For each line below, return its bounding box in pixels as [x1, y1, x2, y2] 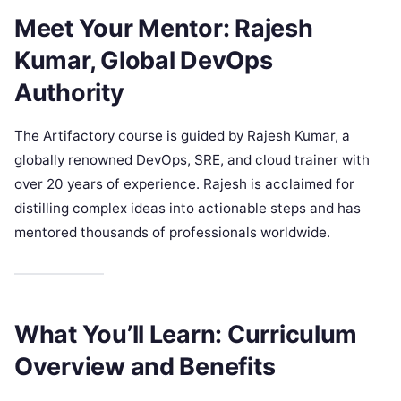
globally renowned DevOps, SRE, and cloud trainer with [14, 151, 370, 169]
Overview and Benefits [14, 351, 276, 381]
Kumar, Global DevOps [14, 45, 273, 75]
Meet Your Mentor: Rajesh [14, 13, 313, 43]
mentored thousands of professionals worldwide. [14, 224, 330, 242]
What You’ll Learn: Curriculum [14, 319, 358, 349]
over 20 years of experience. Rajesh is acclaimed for [14, 175, 354, 193]
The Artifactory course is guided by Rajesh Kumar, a [14, 127, 350, 145]
